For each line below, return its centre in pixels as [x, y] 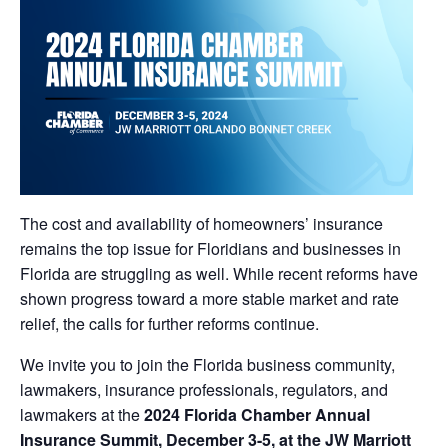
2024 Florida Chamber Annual [257, 415]
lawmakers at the [82, 415]
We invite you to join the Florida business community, [207, 365]
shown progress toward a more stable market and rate [209, 299]
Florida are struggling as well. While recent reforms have [219, 274]
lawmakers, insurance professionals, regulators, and [204, 390]
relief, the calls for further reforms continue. [169, 324]
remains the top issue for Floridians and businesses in [210, 249]
